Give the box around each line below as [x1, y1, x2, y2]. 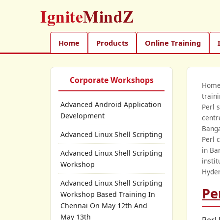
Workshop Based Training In [60, 190, 155, 199]
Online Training [145, 38, 201, 48]
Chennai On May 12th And [60, 201, 147, 210]
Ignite [40, 4, 83, 28]
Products [96, 38, 128, 48]
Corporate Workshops [69, 75, 154, 85]
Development [60, 111, 105, 120]
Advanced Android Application [60, 100, 162, 109]
